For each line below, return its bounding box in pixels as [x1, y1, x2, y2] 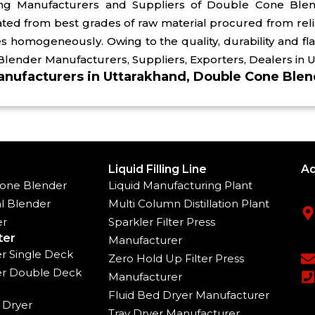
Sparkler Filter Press [108, 215, 216, 229]
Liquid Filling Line [108, 162, 207, 176]
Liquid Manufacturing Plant [108, 179, 253, 193]
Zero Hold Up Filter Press [108, 252, 245, 266]
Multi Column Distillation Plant [108, 197, 270, 211]
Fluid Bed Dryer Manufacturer [108, 288, 270, 302]
